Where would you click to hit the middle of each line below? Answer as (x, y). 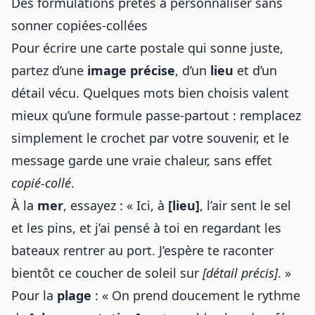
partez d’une (49, 70)
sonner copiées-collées (79, 25)
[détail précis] (240, 273)
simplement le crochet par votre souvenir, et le (150, 138)
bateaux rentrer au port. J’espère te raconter (142, 250)
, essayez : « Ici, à (116, 205)
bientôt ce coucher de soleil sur (107, 273)
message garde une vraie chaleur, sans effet (142, 160)
